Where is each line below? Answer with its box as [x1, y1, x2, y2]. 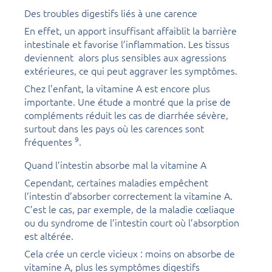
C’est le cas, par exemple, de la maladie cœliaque [24, 202, 235, 216]
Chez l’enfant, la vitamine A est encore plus [24, 81, 210, 95]
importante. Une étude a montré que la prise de [24, 95, 231, 109]
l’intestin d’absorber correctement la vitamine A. [24, 189, 233, 203]
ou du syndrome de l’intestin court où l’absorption [24, 216, 239, 229]
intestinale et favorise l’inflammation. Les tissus [24, 37, 229, 51]
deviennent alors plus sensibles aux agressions [24, 50, 226, 64]
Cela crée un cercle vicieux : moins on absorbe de [24, 246, 235, 260]
